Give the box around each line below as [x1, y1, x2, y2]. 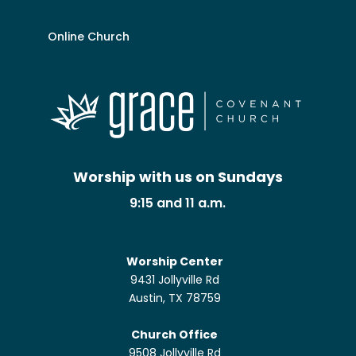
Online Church [47, 28, 130, 44]
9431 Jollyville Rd [130, 271, 219, 288]
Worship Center [126, 253, 223, 269]
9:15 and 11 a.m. [130, 193, 226, 212]
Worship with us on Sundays [72, 166, 283, 187]
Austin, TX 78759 [128, 289, 221, 306]
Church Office [131, 326, 219, 342]
